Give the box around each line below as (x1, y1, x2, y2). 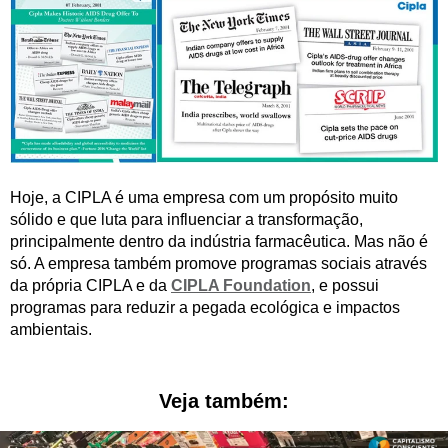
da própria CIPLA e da (10, 277, 171, 295)
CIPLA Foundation (171, 277, 311, 295)
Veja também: (159, 390, 289, 413)
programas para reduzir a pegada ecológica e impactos (10, 299, 400, 317)
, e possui (311, 277, 379, 295)
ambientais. (10, 321, 92, 339)
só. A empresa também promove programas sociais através (10, 255, 427, 273)
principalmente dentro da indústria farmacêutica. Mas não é (10, 233, 428, 251)
